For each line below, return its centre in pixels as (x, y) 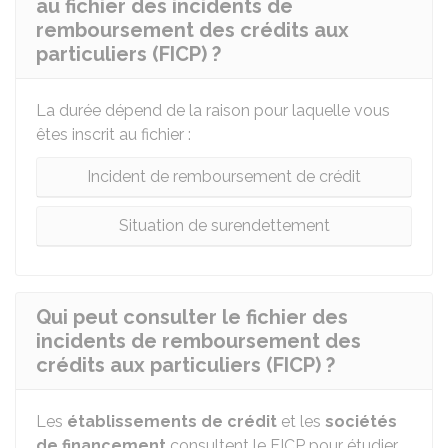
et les (301, 421)
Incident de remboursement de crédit (224, 176)
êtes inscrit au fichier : (113, 134)
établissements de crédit (172, 421)
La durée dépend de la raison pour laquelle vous (213, 110)
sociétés (361, 421)
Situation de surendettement (224, 225)
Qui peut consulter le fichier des (192, 317)
